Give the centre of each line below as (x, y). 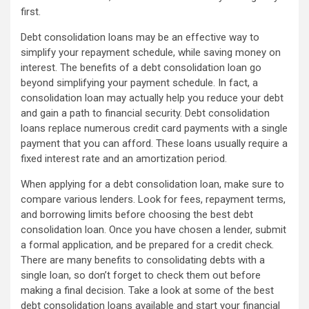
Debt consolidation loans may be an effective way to (140, 38)
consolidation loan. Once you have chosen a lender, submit (153, 230)
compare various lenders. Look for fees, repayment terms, (153, 200)
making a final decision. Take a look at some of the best (147, 291)
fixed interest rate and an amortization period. (124, 159)
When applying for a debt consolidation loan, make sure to (152, 185)
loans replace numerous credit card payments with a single (154, 129)
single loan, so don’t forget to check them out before (141, 276)
